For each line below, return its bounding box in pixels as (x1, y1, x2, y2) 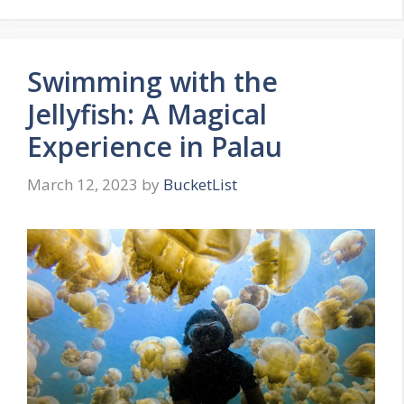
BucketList (163, 173, 237, 195)
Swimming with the (27, 63, 278, 101)
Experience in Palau (27, 128, 282, 166)
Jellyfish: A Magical (27, 96, 267, 133)
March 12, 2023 (27, 173, 138, 195)
